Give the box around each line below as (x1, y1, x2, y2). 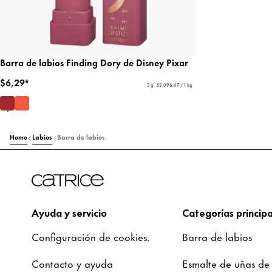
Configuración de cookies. (32, 228, 150, 245)
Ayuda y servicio (32, 204, 107, 220)
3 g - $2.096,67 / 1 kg (146, 81, 192, 89)
